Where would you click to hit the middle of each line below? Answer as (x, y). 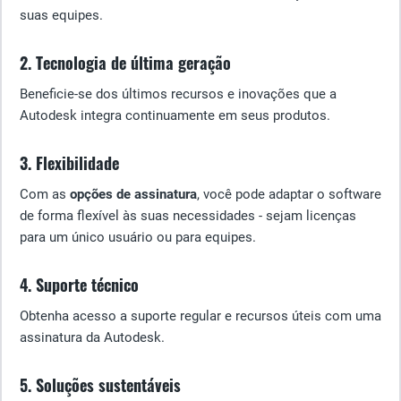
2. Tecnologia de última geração (125, 63)
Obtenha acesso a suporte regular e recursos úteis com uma (200, 316)
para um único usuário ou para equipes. (138, 237)
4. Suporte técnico (79, 285)
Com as (45, 194)
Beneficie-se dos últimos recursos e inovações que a (178, 94)
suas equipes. (61, 15)
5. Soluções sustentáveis (100, 385)
